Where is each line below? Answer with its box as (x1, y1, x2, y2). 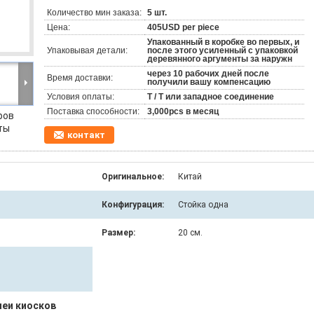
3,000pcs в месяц (147, 107, 219, 116)
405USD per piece (147, 22, 219, 32)
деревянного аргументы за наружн (147, 54, 292, 64)
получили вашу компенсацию (147, 77, 271, 87)
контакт (67, 130, 105, 140)
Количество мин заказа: (47, 8, 142, 18)
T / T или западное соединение (147, 92, 274, 102)
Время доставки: (47, 73, 113, 83)
